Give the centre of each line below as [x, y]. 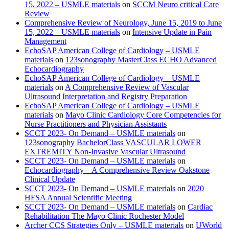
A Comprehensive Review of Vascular [127, 87]
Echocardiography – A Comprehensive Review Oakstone [117, 170]
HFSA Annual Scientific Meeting [78, 197]
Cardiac [200, 207]
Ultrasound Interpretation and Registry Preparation [106, 96]
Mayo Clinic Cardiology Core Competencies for [143, 114]
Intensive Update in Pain [172, 32]
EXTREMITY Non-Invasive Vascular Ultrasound [105, 151]
